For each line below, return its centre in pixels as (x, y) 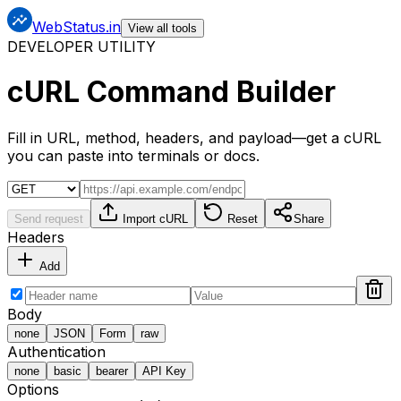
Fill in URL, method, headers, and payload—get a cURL (194, 137)
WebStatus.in (77, 27)
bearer (112, 371)
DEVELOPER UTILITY (81, 47)
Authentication (56, 351)
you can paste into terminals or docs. (133, 155)
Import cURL (154, 218)
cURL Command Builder (171, 92)
